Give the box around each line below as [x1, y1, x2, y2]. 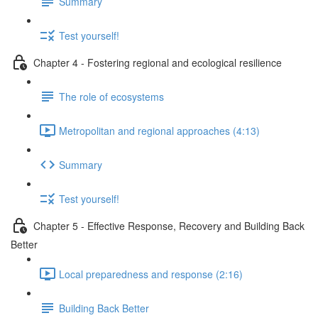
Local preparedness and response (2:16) [59, 266, 243, 281]
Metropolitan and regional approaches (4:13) [59, 123, 260, 138]
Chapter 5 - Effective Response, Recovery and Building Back [33, 218, 305, 233]
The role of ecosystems [59, 89, 164, 104]
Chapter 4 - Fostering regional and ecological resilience [33, 55, 282, 70]
